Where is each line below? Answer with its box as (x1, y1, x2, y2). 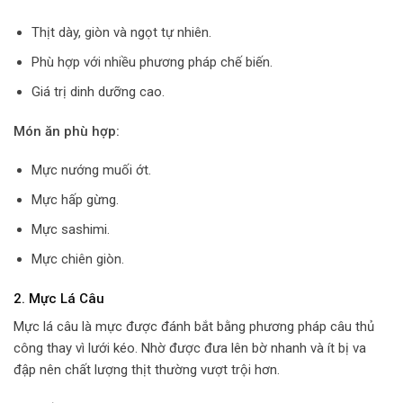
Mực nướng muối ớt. (31, 162, 151, 179)
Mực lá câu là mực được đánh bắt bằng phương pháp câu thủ (13, 318, 374, 336)
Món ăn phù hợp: (13, 122, 120, 139)
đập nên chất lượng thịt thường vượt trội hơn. (13, 362, 280, 379)
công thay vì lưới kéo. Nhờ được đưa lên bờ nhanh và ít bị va (13, 340, 366, 357)
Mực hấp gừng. (31, 192, 119, 209)
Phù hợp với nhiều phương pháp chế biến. (31, 54, 273, 71)
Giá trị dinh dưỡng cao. (31, 84, 165, 101)
